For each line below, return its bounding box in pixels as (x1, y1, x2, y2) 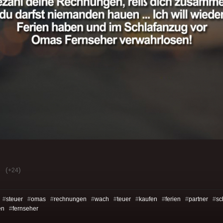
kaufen (139, 196, 157, 203)
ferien (165, 196, 181, 203)
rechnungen (54, 196, 87, 203)
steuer (6, 196, 23, 203)
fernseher (12, 205, 38, 213)
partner (189, 196, 208, 203)
